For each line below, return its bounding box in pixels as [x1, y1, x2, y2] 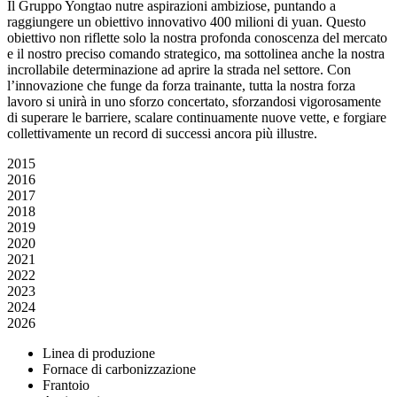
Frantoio [43, 378, 90, 393]
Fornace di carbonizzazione [43, 362, 196, 377]
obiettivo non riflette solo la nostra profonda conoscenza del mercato [7, 30, 387, 45]
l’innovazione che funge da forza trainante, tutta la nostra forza [7, 78, 355, 93]
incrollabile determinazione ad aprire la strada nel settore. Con [7, 62, 351, 77]
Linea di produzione [43, 346, 155, 361]
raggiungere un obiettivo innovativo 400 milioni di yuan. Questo [7, 14, 366, 29]
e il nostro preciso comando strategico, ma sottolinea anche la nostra [7, 46, 385, 61]
